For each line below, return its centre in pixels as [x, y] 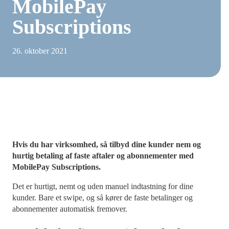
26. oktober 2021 [40, 51]
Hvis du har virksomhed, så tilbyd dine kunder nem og [107, 144]
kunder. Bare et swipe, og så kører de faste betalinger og [102, 198]
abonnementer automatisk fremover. [70, 209]
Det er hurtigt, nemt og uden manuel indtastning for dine [103, 186]
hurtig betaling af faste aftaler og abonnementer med [103, 156]
